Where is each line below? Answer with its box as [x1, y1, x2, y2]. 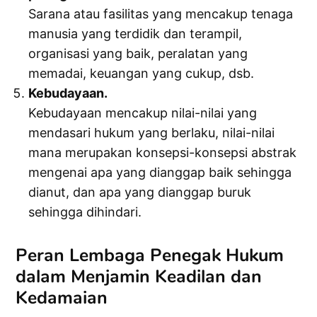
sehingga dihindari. [28, 204, 142, 220]
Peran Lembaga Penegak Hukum [16, 243, 284, 268]
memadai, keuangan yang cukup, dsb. [28, 66, 255, 81]
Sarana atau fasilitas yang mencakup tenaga [28, 6, 294, 22]
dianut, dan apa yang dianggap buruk [28, 185, 252, 200]
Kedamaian [16, 286, 108, 311]
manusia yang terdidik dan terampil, [28, 26, 243, 42]
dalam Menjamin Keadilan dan [16, 265, 263, 289]
